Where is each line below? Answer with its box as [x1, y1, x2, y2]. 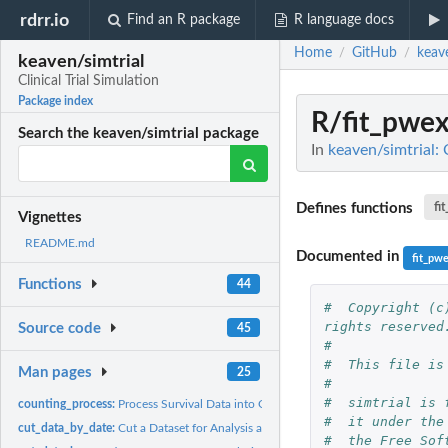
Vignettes [18, 210, 83, 226]
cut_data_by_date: [18, 421, 119, 434]
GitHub [352, 46, 397, 61]
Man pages [18, 364, 93, 380]
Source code [18, 321, 102, 337]
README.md [25, 237, 95, 250]
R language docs [293, 13, 394, 27]
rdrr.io [20, 11, 70, 29]
